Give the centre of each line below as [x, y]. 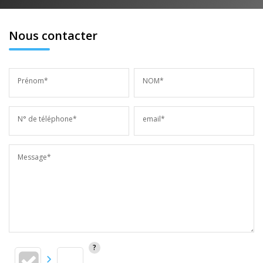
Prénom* [33, 80]
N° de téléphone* [47, 119]
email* [154, 119]
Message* [34, 157]
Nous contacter [53, 35]
